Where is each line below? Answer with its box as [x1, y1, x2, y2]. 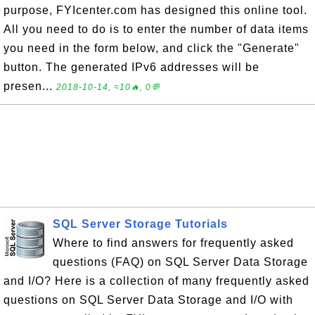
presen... [4, 80, 56, 92]
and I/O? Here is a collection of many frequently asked [4, 275, 309, 287]
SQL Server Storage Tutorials [53, 218, 228, 230]
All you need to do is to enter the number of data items [4, 23, 309, 35]
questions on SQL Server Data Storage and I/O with [4, 294, 293, 306]
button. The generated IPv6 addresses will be [4, 61, 259, 73]
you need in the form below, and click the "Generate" [4, 42, 300, 54]
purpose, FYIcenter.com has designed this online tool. [4, 4, 307, 16]
